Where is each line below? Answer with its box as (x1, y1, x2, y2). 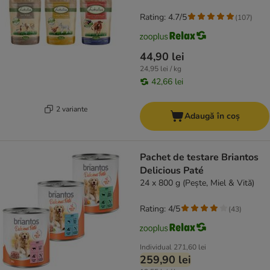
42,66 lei (151, 76, 183, 88)
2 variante (55, 104, 87, 114)
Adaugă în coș (184, 110, 240, 122)
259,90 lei (140, 253, 191, 268)
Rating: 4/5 (140, 203, 180, 215)
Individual (140, 242, 172, 253)
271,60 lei (174, 242, 206, 253)
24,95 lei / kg (140, 64, 181, 74)
